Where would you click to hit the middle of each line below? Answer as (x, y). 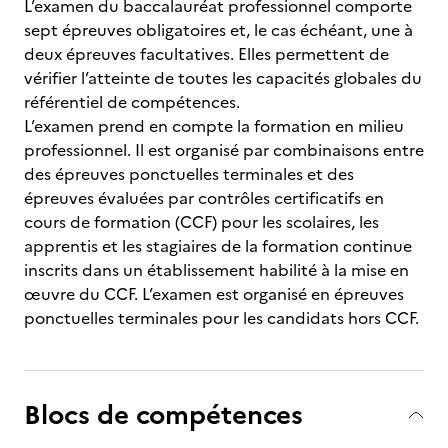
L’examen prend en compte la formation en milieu (214, 126)
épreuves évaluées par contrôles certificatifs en (204, 198)
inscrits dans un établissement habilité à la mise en (216, 270)
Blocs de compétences (163, 414)
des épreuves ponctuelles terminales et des (189, 174)
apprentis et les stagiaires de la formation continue (218, 246)
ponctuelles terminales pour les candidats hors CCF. (221, 318)
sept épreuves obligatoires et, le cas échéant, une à (218, 30)
